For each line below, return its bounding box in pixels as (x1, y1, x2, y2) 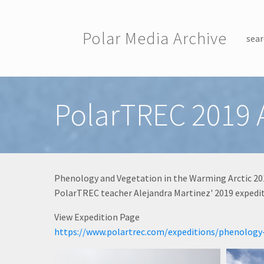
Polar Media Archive (82, 28, 227, 49)
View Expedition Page (54, 211, 140, 223)
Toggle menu (82, 78, 136, 90)
